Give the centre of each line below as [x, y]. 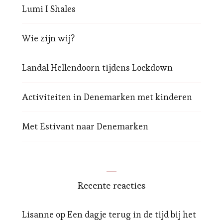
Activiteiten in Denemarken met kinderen [107, 97]
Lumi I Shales [49, 9]
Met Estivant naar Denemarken [85, 126]
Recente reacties [111, 186]
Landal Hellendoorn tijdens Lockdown [97, 68]
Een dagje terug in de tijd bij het [132, 215]
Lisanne [38, 215]
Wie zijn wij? [48, 38]
